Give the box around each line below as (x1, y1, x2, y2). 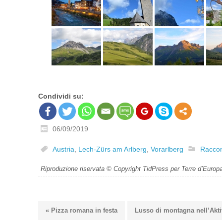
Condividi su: (38, 92, 84, 100)
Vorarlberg (151, 145, 183, 154)
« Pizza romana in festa (46, 207, 117, 214)
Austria (53, 145, 74, 154)
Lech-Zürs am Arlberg (78, 145, 147, 154)
